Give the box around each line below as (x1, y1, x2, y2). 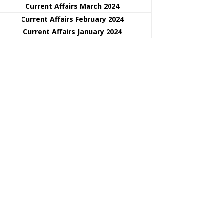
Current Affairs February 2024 (21, 14, 124, 23)
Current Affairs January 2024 (23, 26, 122, 36)
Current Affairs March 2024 (25, 1, 119, 11)
